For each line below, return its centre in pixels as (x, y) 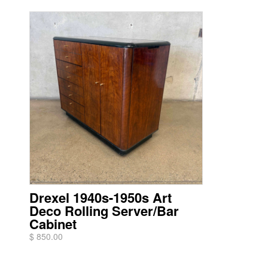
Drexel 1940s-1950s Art (100, 197)
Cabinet (53, 224)
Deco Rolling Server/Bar (104, 211)
